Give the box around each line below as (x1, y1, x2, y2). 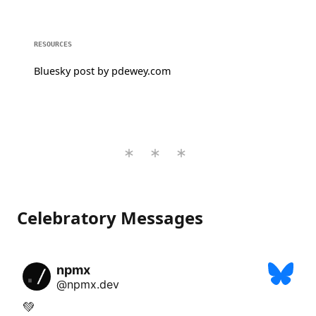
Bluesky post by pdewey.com (34, 64, 171, 78)
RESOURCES (34, 39, 72, 49)
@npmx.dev (56, 277, 119, 292)
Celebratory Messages (17, 206, 203, 230)
